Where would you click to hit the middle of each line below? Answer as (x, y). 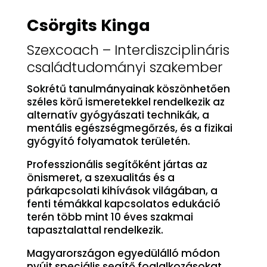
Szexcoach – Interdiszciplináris (128, 50)
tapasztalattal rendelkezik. (95, 230)
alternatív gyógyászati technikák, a (118, 115)
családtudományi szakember (125, 68)
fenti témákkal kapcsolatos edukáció (123, 204)
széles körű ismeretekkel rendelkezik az (125, 102)
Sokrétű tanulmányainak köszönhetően (128, 89)
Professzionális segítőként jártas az (117, 165)
